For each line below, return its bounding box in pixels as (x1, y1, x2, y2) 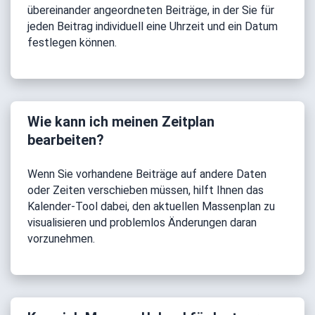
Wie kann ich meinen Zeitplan (27, 113, 214, 130)
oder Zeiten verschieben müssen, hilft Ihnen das (27, 184, 264, 197)
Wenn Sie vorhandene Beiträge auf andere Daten (27, 167, 266, 181)
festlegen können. (27, 36, 117, 49)
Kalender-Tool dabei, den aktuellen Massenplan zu (27, 200, 275, 213)
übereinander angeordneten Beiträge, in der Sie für (27, 4, 274, 17)
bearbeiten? (27, 131, 104, 148)
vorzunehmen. (27, 232, 95, 245)
